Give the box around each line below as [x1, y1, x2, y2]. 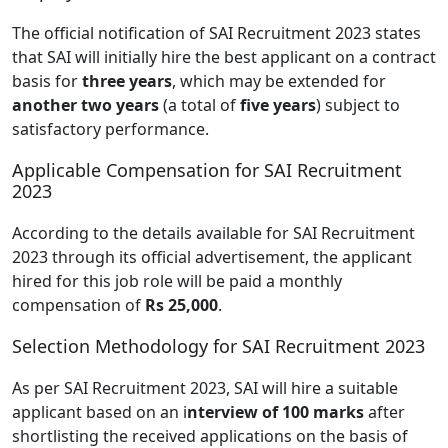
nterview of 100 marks [187, 400, 364, 423]
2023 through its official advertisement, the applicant [12, 245, 412, 268]
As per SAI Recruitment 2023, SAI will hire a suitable [12, 376, 398, 399]
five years [240, 93, 316, 116]
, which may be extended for [172, 69, 386, 92]
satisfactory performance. [12, 117, 209, 140]
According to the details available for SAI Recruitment [12, 221, 415, 244]
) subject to [316, 93, 400, 116]
